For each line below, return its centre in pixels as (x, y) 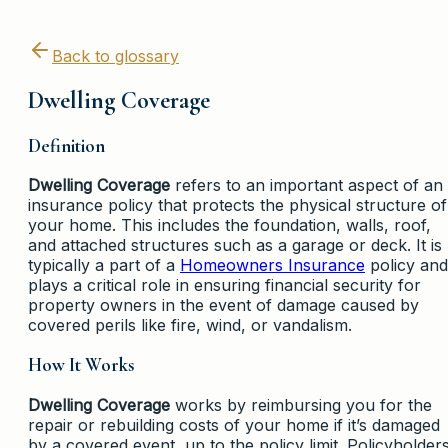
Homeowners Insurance (272, 265)
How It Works (81, 365)
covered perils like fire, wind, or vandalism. (190, 325)
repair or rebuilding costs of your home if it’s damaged (234, 424)
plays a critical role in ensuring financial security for (224, 285)
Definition (66, 145)
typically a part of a (104, 265)
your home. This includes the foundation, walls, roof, (229, 225)
